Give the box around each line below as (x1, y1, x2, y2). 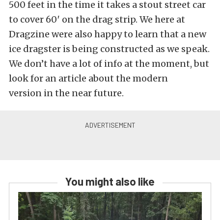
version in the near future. (9, 87, 124, 99)
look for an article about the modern (9, 72, 168, 84)
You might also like (65, 174, 155, 188)
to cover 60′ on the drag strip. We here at (9, 13, 185, 25)
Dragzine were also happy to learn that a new (9, 28, 206, 40)
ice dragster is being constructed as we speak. (9, 43, 210, 55)
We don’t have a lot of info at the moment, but (9, 57, 209, 69)
